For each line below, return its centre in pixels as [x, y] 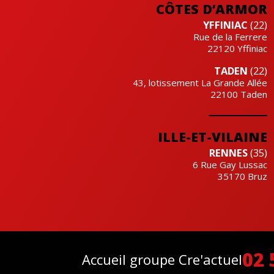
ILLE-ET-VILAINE [213, 136]
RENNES [229, 152]
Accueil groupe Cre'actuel [162, 260]
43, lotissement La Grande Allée [200, 82]
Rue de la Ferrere [231, 36]
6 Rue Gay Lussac [230, 164]
